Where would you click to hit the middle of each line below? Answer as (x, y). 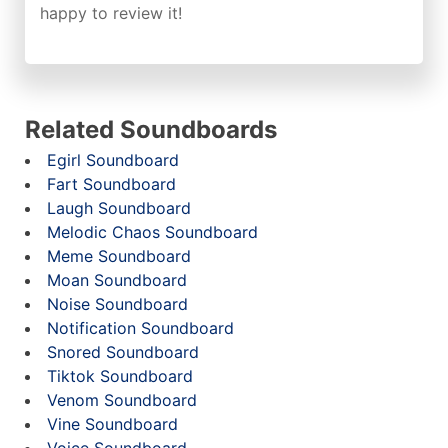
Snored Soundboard (123, 352)
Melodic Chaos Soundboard (152, 232)
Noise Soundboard (117, 304)
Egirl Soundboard (113, 160)
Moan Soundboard (117, 280)
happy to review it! (111, 13)
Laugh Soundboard (119, 208)
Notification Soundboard (140, 328)
